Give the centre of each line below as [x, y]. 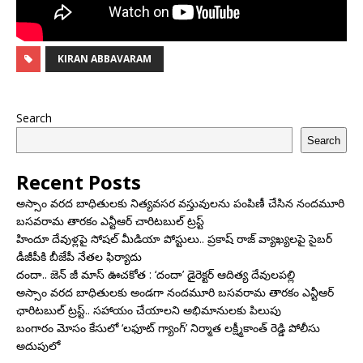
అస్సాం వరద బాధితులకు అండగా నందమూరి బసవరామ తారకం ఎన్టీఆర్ [175, 292]
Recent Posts [79, 182]
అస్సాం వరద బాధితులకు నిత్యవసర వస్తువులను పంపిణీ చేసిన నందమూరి [180, 203]
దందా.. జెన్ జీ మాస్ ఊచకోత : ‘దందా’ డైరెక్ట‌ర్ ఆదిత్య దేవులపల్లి [156, 274]
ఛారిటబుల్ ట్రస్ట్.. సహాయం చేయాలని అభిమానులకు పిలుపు [149, 310]
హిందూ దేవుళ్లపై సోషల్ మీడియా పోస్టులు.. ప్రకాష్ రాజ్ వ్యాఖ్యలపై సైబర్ [174, 239]
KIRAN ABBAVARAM [105, 59]
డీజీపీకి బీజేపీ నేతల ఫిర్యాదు [79, 256]
